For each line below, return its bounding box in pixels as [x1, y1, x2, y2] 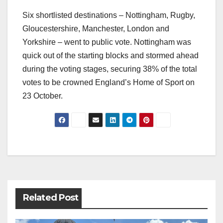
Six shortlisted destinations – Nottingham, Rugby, [22, 11, 195, 20]
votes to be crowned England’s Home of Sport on [22, 78, 195, 87]
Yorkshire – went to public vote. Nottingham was [22, 38, 191, 47]
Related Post [23, 192, 79, 204]
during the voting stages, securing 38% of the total [22, 65, 197, 74]
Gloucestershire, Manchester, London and [22, 24, 169, 33]
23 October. [22, 92, 63, 101]
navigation [22, 161, 103, 181]
